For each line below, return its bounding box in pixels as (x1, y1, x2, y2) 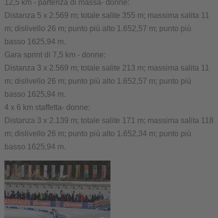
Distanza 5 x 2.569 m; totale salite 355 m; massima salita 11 (4, 11, 209, 19)
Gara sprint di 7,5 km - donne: (4, 51, 106, 59)
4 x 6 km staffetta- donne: (4, 103, 90, 111)
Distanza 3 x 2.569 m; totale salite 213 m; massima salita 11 (4, 64, 209, 72)
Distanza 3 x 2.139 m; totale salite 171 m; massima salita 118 (4, 116, 214, 125)
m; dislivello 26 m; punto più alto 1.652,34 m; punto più (4, 129, 191, 138)
